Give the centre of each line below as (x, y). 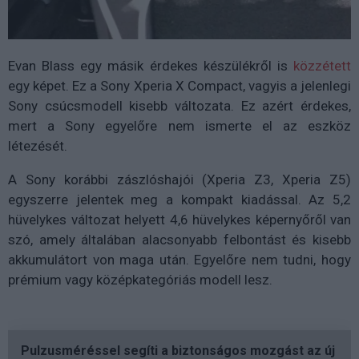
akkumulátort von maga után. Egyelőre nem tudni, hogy (179, 260)
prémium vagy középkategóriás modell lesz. (142, 280)
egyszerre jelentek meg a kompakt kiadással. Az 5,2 (179, 200)
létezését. (39, 146)
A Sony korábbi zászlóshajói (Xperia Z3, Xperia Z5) (179, 180)
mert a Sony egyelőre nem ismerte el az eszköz (179, 126)
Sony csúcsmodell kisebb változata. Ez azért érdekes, (179, 106)
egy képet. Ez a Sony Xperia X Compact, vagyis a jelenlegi (179, 86)
